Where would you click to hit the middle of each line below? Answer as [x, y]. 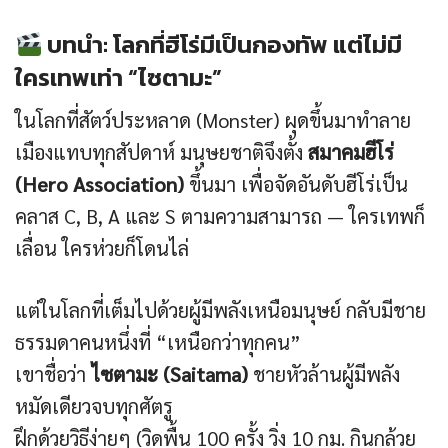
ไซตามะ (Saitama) [169, 374]
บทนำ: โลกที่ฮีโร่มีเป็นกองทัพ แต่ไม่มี [222, 45]
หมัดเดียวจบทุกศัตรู [94, 406]
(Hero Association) [99, 184]
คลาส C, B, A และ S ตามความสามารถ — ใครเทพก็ [220, 216]
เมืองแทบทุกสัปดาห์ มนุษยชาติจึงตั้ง [161, 152]
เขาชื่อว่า [53, 374]
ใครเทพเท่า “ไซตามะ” [118, 78]
